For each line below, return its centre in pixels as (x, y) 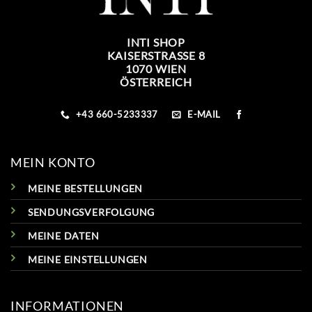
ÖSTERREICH (156, 82)
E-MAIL (204, 114)
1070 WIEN (156, 69)
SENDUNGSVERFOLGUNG (91, 212)
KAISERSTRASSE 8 (153, 56)
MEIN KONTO (53, 162)
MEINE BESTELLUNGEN (85, 188)
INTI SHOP (156, 42)
